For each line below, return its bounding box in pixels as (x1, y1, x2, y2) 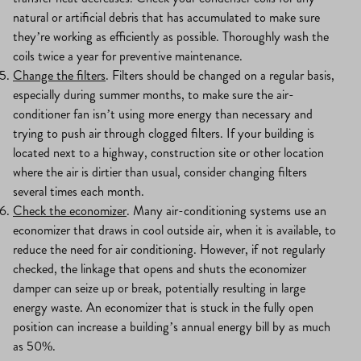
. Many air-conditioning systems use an (127, 201, 326, 221)
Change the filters (13, 66, 106, 85)
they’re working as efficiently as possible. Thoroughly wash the (13, 27, 329, 47)
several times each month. (13, 182, 144, 201)
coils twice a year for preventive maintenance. (13, 47, 243, 66)
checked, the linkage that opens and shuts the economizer (13, 259, 306, 279)
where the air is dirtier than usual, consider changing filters (13, 163, 307, 182)
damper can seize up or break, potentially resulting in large (13, 279, 305, 298)
